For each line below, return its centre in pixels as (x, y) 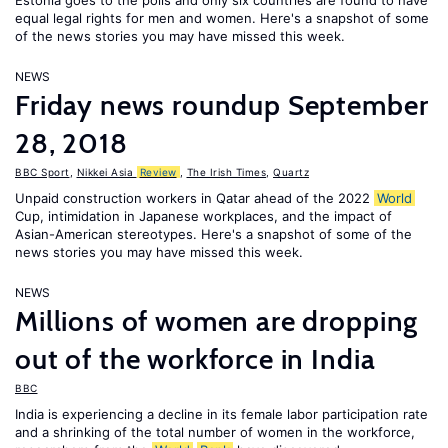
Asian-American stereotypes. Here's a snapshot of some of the (213, 234)
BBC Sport (42, 172)
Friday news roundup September (222, 105)
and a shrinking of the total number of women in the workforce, (215, 432)
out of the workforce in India (195, 359)
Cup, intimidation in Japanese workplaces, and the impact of (203, 216)
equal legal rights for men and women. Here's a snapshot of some (222, 18)
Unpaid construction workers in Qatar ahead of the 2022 (194, 198)
